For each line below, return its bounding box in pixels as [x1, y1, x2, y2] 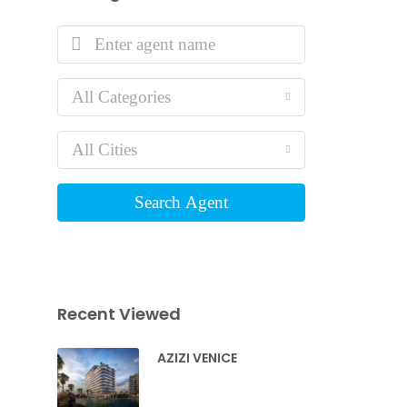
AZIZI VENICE [157, 348, 237, 367]
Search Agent [134, 192, 228, 212]
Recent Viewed [57, 302, 181, 325]
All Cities [72, 139, 137, 159]
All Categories [72, 86, 171, 106]
